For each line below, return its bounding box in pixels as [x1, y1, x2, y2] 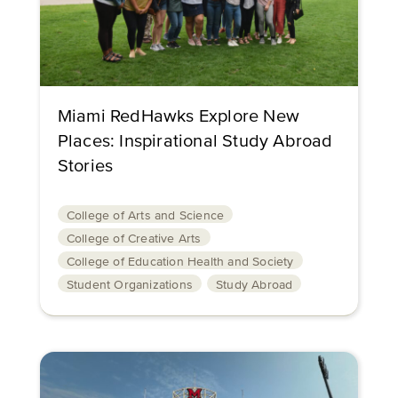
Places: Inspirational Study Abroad [57, 131, 333, 152]
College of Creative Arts [66, 231, 202, 246]
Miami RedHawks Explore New [57, 106, 299, 127]
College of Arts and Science [66, 208, 225, 223]
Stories [57, 155, 114, 177]
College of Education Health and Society [66, 254, 294, 269]
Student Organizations [66, 277, 193, 292]
